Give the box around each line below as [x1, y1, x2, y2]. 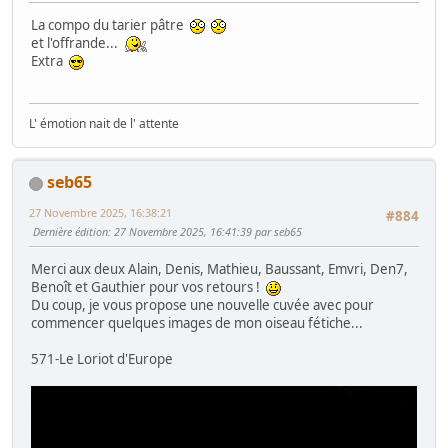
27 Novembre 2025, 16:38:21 [29, 204, 172, 220]
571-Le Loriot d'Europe [31, 350, 173, 369]
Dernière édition [33, 223, 108, 239]
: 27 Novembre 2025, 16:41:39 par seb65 [108, 223, 302, 239]
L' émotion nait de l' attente [29, 114, 179, 132]
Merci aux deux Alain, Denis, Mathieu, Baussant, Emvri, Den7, [31, 260, 408, 279]
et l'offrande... [31, 34, 121, 53]
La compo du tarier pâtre [31, 16, 190, 35]
